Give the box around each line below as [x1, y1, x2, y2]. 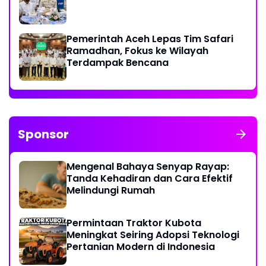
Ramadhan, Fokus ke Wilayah [66, 43, 208, 58]
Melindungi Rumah [66, 183, 155, 197]
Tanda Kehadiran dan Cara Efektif [66, 171, 233, 185]
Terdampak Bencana [66, 55, 169, 69]
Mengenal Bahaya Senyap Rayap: [66, 159, 229, 173]
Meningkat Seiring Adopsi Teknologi [66, 227, 239, 242]
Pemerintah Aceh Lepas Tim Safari [66, 31, 233, 46]
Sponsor [18, 125, 69, 142]
